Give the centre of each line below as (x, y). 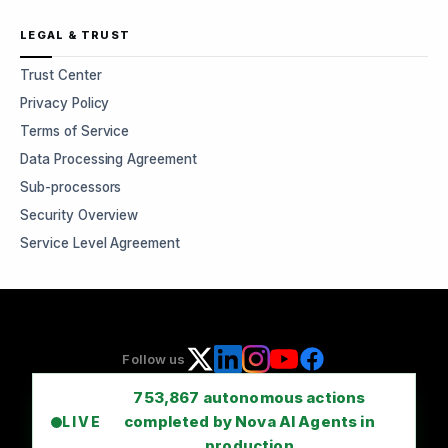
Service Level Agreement (100, 243)
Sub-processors (71, 187)
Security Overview (79, 215)
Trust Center (61, 75)
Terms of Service (75, 131)
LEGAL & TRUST (75, 35)
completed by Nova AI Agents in (249, 421)
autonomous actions (282, 397)
